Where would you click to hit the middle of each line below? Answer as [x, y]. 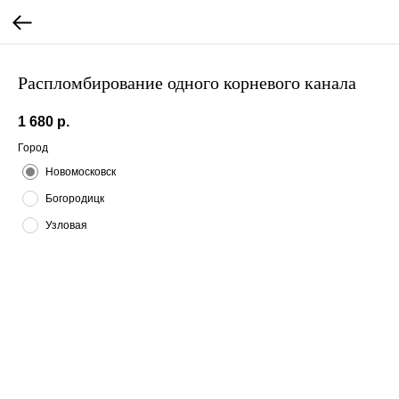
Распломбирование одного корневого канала [187, 83]
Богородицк [75, 199]
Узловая [66, 226]
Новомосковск [81, 172]
